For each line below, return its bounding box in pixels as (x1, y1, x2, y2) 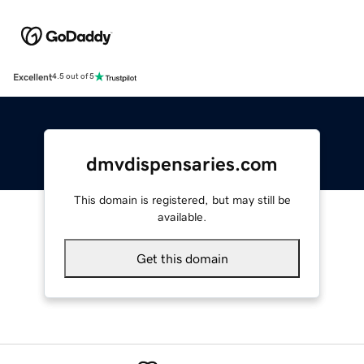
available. (158, 210, 206, 223)
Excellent (13, 71, 52, 82)
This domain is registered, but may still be (73, 193, 291, 206)
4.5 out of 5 (52, 72, 94, 81)
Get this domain (136, 251, 228, 265)
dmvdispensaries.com (86, 154, 278, 174)
